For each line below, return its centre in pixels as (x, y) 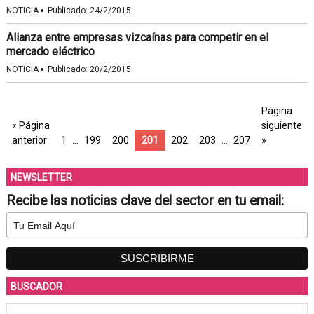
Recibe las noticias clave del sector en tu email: (145, 201)
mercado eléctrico (50, 52)
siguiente (281, 125)
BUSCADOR (36, 287)
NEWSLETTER (41, 177)
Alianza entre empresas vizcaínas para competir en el (137, 37)
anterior (29, 140)
